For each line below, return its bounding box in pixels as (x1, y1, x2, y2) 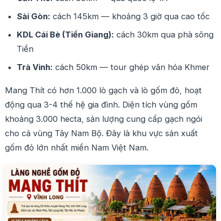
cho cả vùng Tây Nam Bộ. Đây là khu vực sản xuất (5, 128, 198, 138)
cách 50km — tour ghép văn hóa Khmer (53, 62, 210, 72)
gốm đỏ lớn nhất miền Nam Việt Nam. (5, 142, 148, 152)
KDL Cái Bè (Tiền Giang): (17, 29, 114, 39)
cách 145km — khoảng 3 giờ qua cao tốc (50, 11, 210, 21)
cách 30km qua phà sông (114, 29, 214, 39)
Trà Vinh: (17, 62, 53, 72)
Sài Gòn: (17, 11, 50, 21)
